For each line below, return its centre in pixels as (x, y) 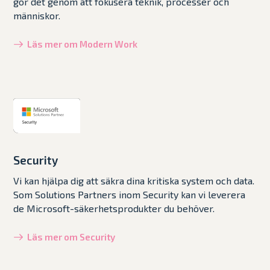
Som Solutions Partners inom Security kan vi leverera (130, 194)
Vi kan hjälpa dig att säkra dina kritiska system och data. (134, 180)
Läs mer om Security (71, 237)
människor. (37, 15)
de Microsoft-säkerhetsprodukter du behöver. (114, 208)
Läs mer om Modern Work (83, 44)
